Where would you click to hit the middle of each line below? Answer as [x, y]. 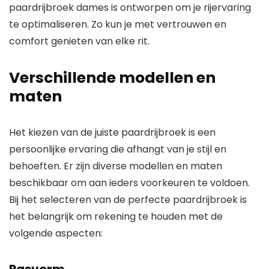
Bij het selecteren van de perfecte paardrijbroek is [128, 200]
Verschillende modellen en [112, 78]
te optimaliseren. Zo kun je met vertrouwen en [118, 25]
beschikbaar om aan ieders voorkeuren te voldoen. [129, 183]
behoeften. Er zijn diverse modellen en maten [116, 166]
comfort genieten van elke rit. [79, 41]
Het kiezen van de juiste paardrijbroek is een [112, 133]
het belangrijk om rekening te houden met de [116, 217]
